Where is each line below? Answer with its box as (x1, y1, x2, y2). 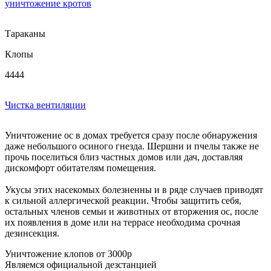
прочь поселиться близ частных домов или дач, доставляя (5, 151, 243, 162)
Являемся (5, 259, 47, 270)
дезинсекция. (5, 227, 59, 238)
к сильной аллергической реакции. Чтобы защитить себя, (5, 195, 241, 206)
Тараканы (5, 28, 45, 39)
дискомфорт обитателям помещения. (5, 162, 156, 173)
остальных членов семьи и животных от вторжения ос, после (5, 206, 258, 217)
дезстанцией (103, 259, 157, 270)
